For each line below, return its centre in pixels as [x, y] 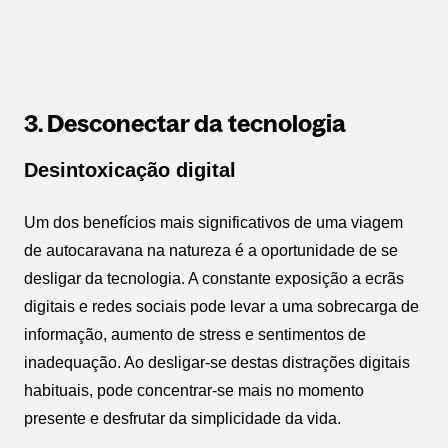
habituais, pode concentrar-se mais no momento [194, 391]
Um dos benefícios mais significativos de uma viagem [213, 223]
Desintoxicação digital [130, 170]
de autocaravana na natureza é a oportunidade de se [211, 251]
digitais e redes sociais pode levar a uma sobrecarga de [221, 307]
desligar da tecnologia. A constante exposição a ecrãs [214, 279]
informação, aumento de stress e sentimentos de [195, 335]
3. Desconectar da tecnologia [185, 124]
